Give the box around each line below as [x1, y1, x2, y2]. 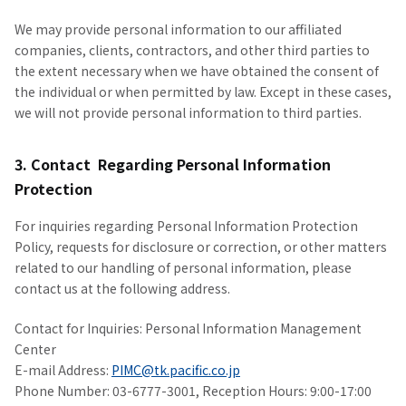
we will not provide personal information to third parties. [14, 103, 362, 121]
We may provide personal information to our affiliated [14, 20, 342, 38]
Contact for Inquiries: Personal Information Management [14, 319, 362, 337]
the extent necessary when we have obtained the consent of [14, 62, 379, 80]
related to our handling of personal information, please [14, 258, 352, 276]
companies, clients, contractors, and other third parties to [14, 41, 370, 59]
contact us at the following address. [14, 279, 230, 297]
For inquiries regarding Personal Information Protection [14, 217, 358, 235]
